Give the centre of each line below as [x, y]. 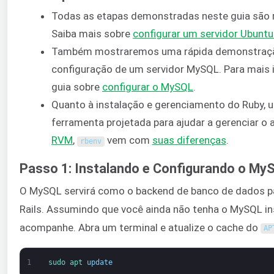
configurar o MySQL [148, 87]
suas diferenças [189, 140]
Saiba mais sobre [92, 34]
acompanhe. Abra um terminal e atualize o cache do [140, 227]
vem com [128, 140]
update [99, 262]
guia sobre [77, 87]
